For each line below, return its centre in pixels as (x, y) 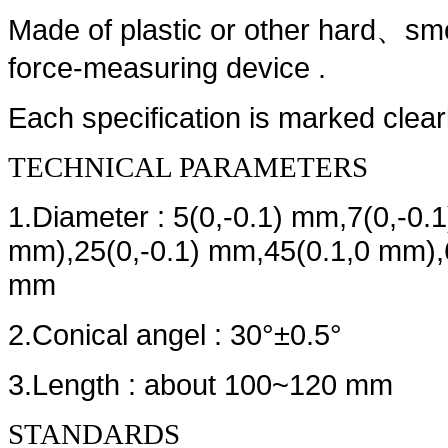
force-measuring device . (167, 68)
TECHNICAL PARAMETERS (188, 167)
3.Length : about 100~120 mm (200, 385)
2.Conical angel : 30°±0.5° (175, 335)
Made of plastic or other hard (192, 30)
